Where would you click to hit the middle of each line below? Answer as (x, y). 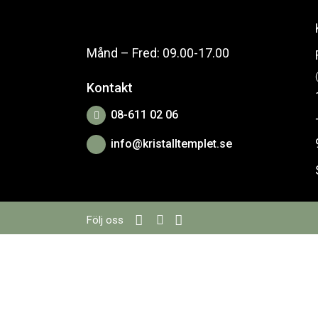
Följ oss (105, 220)
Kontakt (110, 87)
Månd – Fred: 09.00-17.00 (158, 53)
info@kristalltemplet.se (171, 144)
